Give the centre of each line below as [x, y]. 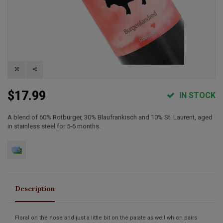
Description [35, 188]
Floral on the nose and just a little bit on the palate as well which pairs [106, 218]
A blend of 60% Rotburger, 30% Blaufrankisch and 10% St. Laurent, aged [110, 117]
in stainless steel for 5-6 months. [54, 126]
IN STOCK [196, 95]
